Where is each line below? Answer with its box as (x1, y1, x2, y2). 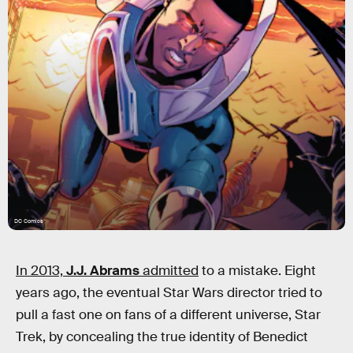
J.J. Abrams (66, 262, 139, 279)
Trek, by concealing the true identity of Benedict (16, 329, 308, 345)
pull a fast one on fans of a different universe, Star (16, 307, 321, 323)
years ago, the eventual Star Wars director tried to (16, 284, 322, 301)
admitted (139, 262, 199, 279)
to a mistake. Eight (199, 262, 316, 279)
